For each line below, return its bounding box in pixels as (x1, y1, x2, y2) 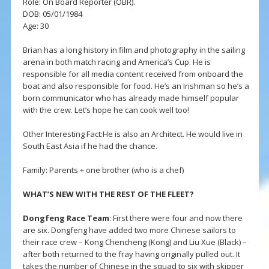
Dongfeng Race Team (22, 213, 109, 224)
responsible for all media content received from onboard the (22, 68, 243, 80)
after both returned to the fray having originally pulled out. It (22, 249, 240, 260)
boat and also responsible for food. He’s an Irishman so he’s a (22, 80, 249, 92)
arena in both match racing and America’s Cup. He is (22, 56, 211, 68)
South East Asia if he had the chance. (22, 141, 157, 152)
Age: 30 (22, 20, 49, 32)
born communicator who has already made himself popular (22, 92, 239, 104)
